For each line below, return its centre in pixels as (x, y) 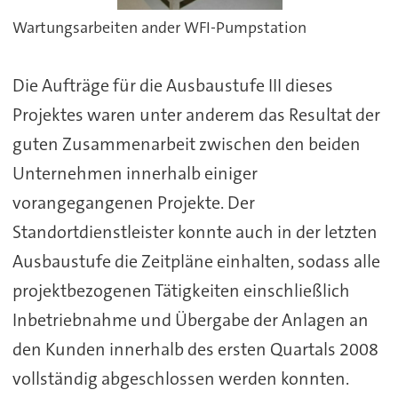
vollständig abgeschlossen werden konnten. (180, 379)
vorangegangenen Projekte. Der (133, 203)
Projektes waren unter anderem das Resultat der (196, 115)
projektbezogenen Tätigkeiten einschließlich (181, 291)
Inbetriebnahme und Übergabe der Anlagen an (190, 320)
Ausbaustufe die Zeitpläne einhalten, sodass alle (196, 262)
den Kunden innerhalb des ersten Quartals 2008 (195, 350)
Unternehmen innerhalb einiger (135, 174)
